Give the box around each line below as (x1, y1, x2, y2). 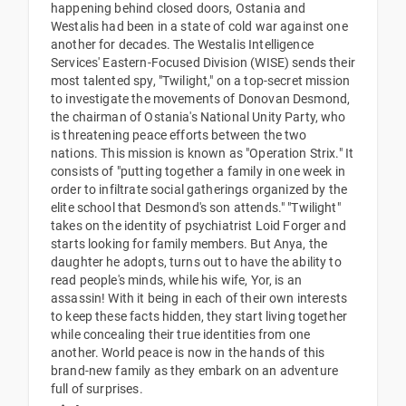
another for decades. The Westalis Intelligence (51, 37, 314, 52)
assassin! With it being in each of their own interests (51, 291, 348, 305)
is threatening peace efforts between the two (51, 128, 307, 142)
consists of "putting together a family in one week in (51, 164, 345, 179)
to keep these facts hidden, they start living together (51, 309, 348, 324)
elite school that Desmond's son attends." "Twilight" (51, 200, 341, 215)
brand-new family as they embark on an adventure (51, 363, 339, 378)
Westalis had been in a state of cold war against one (51, 19, 348, 34)
